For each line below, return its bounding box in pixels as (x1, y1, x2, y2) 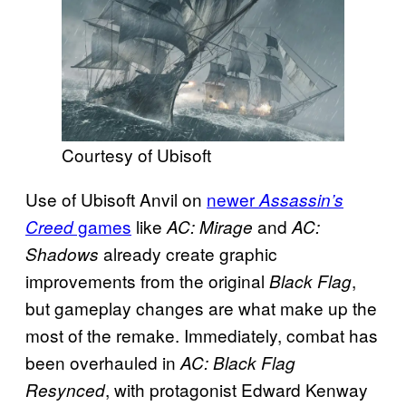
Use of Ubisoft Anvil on (25, 186, 207, 211)
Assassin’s (259, 187, 343, 211)
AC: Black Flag (180, 350, 295, 374)
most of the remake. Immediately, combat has (25, 322, 378, 347)
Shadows (25, 241, 99, 266)
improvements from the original (25, 267, 269, 293)
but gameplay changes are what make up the (25, 295, 377, 320)
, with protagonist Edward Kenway (105, 376, 368, 401)
